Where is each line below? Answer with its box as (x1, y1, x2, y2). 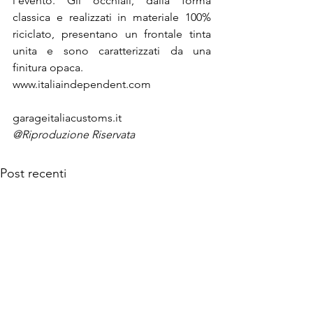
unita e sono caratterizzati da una (13, 44, 211, 57)
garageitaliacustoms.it (13, 111, 122, 124)
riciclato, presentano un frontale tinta (13, 27, 211, 41)
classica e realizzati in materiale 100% (13, 10, 211, 24)
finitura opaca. (13, 61, 83, 74)
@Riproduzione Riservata (13, 128, 135, 141)
